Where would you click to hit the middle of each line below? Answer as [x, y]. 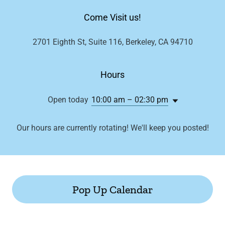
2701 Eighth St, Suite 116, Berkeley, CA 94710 [113, 42]
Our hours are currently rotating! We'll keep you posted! [113, 128]
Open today [68, 100]
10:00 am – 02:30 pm [130, 100]
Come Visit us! [113, 17]
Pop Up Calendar [113, 189]
